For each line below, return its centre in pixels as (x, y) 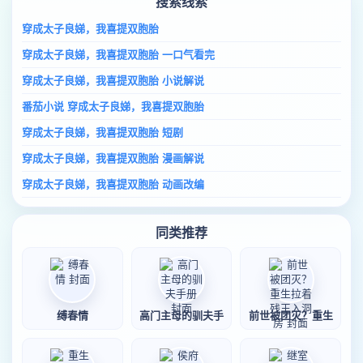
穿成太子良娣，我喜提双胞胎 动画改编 (113, 184)
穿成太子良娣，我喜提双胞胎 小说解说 (113, 81)
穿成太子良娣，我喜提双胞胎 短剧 (102, 132)
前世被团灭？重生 (290, 316)
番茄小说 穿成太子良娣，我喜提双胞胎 (113, 107)
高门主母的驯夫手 (181, 316)
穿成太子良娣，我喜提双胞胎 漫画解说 (113, 158)
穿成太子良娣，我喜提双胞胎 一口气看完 (118, 55)
